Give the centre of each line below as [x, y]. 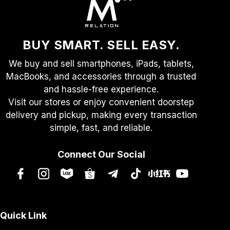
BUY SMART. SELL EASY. [101, 45]
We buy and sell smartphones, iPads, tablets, [101, 63]
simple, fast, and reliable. [101, 128]
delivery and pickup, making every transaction [101, 115]
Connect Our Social [101, 154]
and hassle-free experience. [101, 89]
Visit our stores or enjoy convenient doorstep [101, 102]
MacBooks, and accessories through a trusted [101, 76]
